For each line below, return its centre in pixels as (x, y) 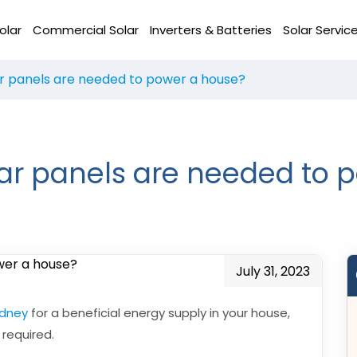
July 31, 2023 (273, 271)
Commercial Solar (86, 29)
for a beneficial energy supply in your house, (159, 313)
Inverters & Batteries (211, 29)
